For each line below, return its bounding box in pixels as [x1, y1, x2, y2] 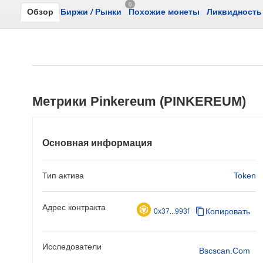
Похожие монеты [129, 7, 200, 16]
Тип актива [42, 171, 84, 180]
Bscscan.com [199, 245, 250, 255]
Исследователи [42, 242, 102, 251]
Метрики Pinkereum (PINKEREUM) [32, 94, 246, 109]
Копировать [205, 207, 250, 216]
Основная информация [42, 138, 152, 148]
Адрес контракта [42, 203, 106, 212]
